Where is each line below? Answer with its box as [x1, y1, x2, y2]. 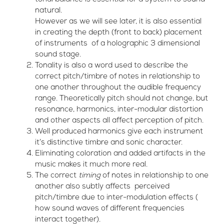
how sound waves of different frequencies [35, 205, 184, 213]
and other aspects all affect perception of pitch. [35, 117, 203, 125]
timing [78, 172, 100, 180]
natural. [35, 7, 62, 15]
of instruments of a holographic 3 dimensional [35, 40, 200, 48]
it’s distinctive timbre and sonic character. [35, 139, 182, 147]
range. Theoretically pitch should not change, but [35, 95, 208, 103]
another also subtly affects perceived [35, 183, 169, 191]
